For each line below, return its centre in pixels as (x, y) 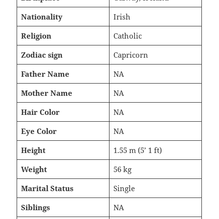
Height (33, 150)
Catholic (127, 35)
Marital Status (47, 188)
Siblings (35, 207)
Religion (36, 35)
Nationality (42, 16)
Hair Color (40, 112)
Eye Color (39, 131)
